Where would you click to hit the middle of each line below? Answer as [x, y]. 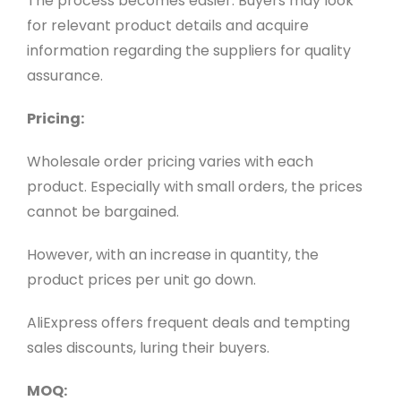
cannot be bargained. [102, 211]
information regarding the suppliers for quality [188, 50]
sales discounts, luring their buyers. [148, 347]
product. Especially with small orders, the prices [194, 186]
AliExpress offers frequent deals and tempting [188, 322]
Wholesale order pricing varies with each [170, 161]
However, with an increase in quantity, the [172, 254]
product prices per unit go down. [141, 279]
